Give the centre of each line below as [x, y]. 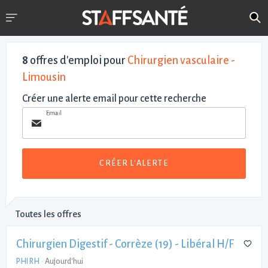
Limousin [44, 77]
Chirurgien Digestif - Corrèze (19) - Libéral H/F [125, 244]
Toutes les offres [48, 214]
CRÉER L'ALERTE [134, 163]
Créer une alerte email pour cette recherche [114, 99]
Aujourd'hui [64, 261]
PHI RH [28, 261]
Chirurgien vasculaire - [181, 60]
